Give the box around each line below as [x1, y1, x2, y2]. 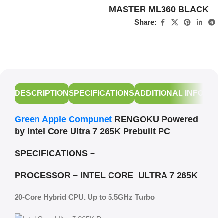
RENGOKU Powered [112, 114, 198, 124]
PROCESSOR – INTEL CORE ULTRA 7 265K [15, 170, 198, 180]
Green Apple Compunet [15, 114, 112, 124]
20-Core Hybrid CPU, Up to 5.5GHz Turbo [15, 192, 155, 201]
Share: [134, 18, 157, 27]
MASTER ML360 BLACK [109, 4, 209, 14]
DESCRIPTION [15, 89, 69, 97]
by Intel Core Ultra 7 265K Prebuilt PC [15, 126, 170, 136]
